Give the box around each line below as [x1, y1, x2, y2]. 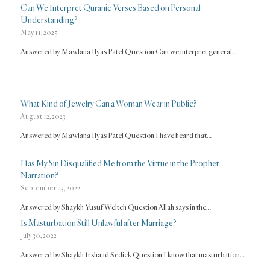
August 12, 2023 [20, 111, 66, 121]
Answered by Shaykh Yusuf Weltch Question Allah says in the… [20, 202, 211, 212]
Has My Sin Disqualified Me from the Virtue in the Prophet [20, 157, 219, 168]
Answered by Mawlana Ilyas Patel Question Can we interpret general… [20, 46, 237, 56]
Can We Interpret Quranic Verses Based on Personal [20, 2, 201, 13]
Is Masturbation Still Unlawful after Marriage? [20, 217, 177, 228]
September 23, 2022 [20, 183, 80, 192]
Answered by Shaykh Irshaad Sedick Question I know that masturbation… [20, 250, 245, 259]
